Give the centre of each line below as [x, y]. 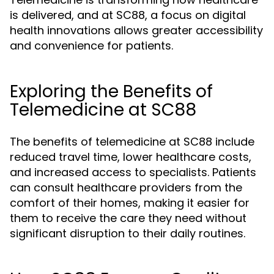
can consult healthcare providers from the [126, 187]
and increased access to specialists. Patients [133, 172]
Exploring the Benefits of [111, 91]
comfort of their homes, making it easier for [130, 203]
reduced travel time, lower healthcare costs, [131, 157]
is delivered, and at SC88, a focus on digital [128, 15]
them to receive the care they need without [128, 218]
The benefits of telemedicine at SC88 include [132, 142]
